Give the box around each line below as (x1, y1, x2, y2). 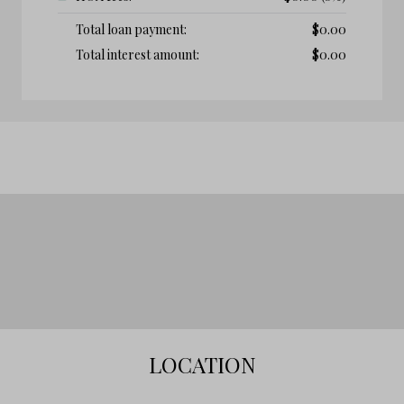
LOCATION (148, 349, 256, 379)
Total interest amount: (76, 45, 199, 63)
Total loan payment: (76, 20, 187, 38)
